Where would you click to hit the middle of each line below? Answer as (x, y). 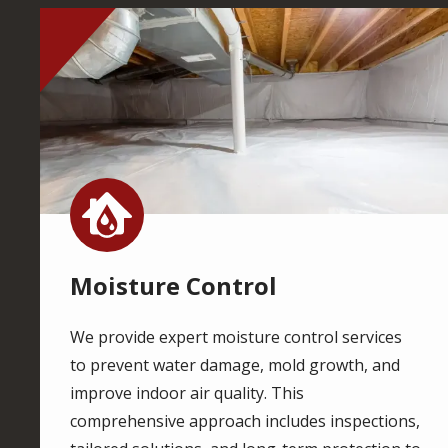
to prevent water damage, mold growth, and (235, 364)
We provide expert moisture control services (236, 336)
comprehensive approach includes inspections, (245, 420)
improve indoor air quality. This (187, 392)
